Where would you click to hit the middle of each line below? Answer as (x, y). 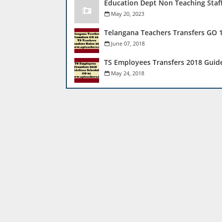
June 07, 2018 (128, 43)
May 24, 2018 (128, 73)
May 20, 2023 (128, 14)
